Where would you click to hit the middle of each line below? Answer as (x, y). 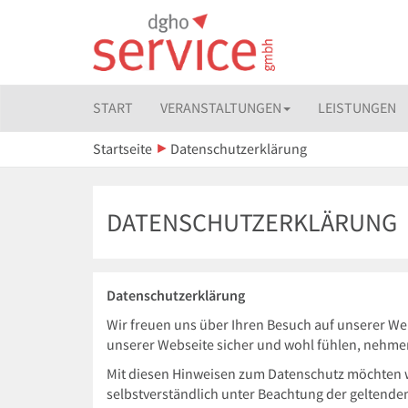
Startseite (122, 149)
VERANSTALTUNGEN (221, 108)
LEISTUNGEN (357, 108)
